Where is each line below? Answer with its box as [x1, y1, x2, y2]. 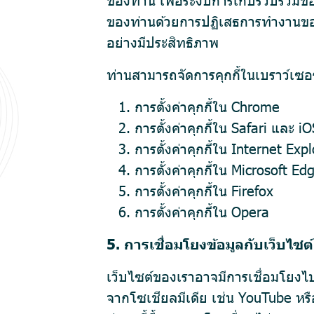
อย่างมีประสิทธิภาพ [107, 32, 219, 50]
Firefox [231, 181, 273, 199]
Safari [231, 118, 267, 136]
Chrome [231, 97, 280, 115]
